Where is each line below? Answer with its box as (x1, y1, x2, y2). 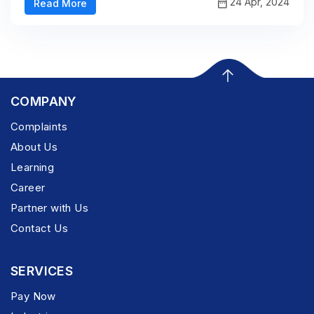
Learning (11, 161, 55, 175)
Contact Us (11, 221, 68, 235)
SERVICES (11, 264, 74, 279)
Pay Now (11, 289, 56, 303)
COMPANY (11, 94, 77, 109)
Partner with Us (11, 201, 88, 215)
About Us (11, 140, 58, 154)
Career (11, 181, 46, 195)
